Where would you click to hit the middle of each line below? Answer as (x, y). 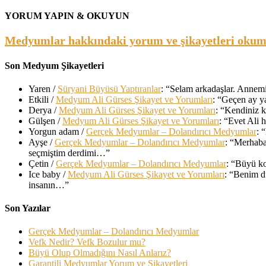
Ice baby (45, 174)
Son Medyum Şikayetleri (54, 65)
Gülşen (42, 121)
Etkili (39, 99)
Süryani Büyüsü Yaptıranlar (109, 88)
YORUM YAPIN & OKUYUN (67, 16)
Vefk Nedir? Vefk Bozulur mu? (87, 242)
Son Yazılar (28, 208)
